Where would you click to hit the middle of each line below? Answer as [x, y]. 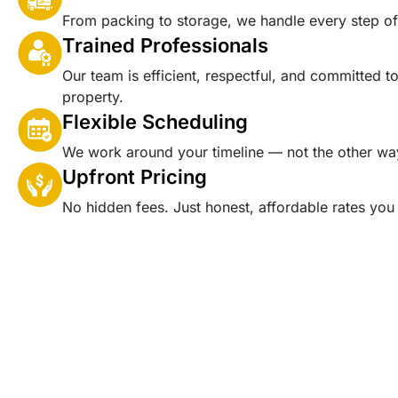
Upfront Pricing [135, 176]
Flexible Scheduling [155, 121]
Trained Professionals [165, 45]
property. [93, 96]
